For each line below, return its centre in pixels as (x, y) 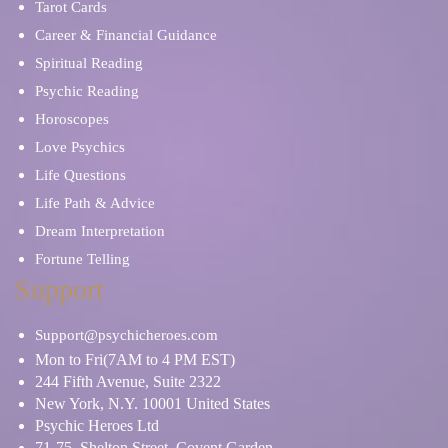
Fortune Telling (82, 258)
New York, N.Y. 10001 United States (152, 403)
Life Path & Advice (95, 202)
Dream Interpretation (100, 230)
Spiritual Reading (89, 62)
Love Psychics (80, 146)
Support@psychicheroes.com (126, 334)
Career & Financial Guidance (126, 34)
